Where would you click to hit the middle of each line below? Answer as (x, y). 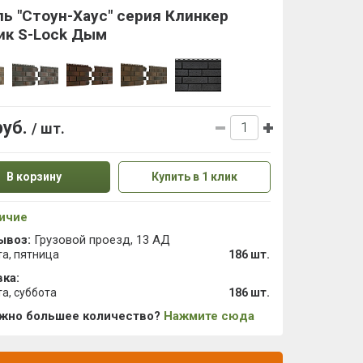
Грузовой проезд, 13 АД (100, 240)
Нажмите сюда (209, 316)
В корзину (34, 177)
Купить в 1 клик (194, 177)
